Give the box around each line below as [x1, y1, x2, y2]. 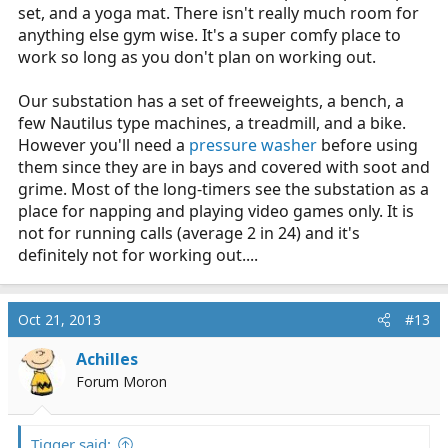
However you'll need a [18, 133, 189, 156]
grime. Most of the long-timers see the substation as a [18, 177, 429, 200]
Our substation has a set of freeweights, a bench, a [18, 89, 404, 112]
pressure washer [189, 133, 317, 156]
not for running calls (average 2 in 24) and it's [18, 221, 360, 244]
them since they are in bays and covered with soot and [18, 155, 430, 178]
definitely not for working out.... [18, 243, 258, 266]
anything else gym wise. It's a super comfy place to [18, 23, 401, 46]
